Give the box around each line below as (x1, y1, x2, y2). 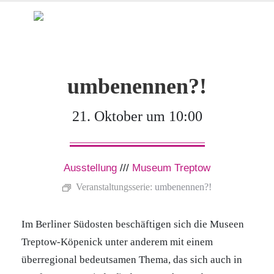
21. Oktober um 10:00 (72, 108, 202, 124)
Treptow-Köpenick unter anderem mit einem (21, 236, 213, 248)
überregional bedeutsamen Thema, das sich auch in (21, 254, 242, 265)
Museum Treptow (132, 162, 210, 174)
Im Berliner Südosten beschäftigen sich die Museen (21, 218, 244, 230)
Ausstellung (64, 162, 117, 174)
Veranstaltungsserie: (76, 182, 155, 192)
